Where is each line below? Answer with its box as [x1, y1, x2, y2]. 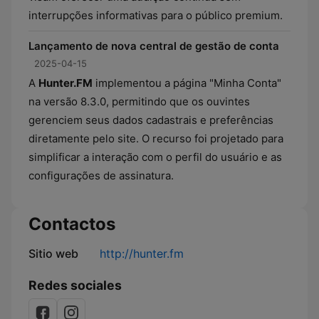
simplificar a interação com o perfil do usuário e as [28, 150, 282, 164]
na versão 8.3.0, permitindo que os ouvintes [28, 95, 250, 108]
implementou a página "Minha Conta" [93, 76, 281, 90]
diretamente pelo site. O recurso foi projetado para [28, 132, 283, 145]
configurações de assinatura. [28, 169, 174, 182]
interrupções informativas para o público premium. [28, 9, 283, 22]
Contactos [28, 214, 115, 234]
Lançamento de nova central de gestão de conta [28, 39, 279, 53]
